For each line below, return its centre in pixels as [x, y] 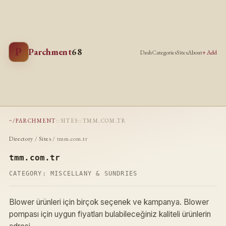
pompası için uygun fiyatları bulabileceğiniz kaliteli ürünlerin [110, 214]
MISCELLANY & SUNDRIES [94, 173]
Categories [164, 53]
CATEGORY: [30, 173]
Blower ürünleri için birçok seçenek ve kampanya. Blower [109, 202]
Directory [21, 138]
